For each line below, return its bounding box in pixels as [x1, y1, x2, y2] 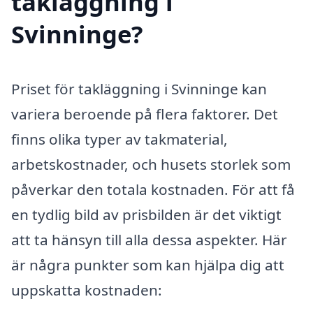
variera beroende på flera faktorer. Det [11, 104, 278, 124]
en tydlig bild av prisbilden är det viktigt [11, 205, 282, 225]
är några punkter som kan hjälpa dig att [11, 255, 284, 275]
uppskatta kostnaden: [11, 280, 162, 300]
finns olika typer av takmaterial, [11, 129, 228, 150]
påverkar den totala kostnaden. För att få [11, 180, 295, 200]
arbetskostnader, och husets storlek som [11, 154, 291, 175]
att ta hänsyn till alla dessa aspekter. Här [11, 230, 287, 250]
